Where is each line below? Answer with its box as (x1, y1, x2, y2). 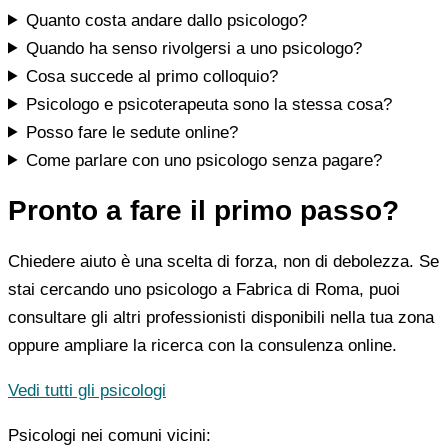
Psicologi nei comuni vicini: (8, 426, 211, 446)
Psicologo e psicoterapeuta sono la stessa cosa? (26, 94, 393, 114)
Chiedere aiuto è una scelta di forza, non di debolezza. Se (8, 252, 439, 272)
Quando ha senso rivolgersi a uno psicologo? (26, 38, 363, 58)
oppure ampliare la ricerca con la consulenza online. (8, 336, 397, 356)
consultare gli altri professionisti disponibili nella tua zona (8, 308, 434, 328)
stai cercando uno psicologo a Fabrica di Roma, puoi (8, 280, 400, 300)
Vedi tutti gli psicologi (8, 381, 166, 401)
